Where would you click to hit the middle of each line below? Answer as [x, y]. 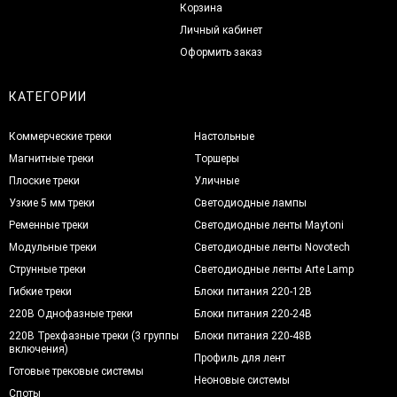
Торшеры [217, 158]
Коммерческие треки [60, 136]
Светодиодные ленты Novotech [272, 247]
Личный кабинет [221, 30]
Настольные [225, 136]
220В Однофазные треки [71, 313]
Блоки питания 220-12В [253, 291]
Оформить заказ [221, 52]
